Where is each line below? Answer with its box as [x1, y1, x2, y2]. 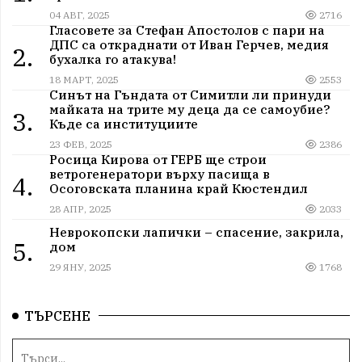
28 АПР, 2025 [48, 203, 112, 216]
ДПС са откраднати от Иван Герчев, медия [48, 36, 329, 53]
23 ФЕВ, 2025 [48, 138, 112, 151]
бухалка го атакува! [48, 51, 176, 68]
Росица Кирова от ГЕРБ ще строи [48, 151, 267, 168]
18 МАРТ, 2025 [48, 74, 119, 86]
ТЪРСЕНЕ [24, 307, 90, 324]
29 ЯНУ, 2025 [48, 260, 112, 273]
